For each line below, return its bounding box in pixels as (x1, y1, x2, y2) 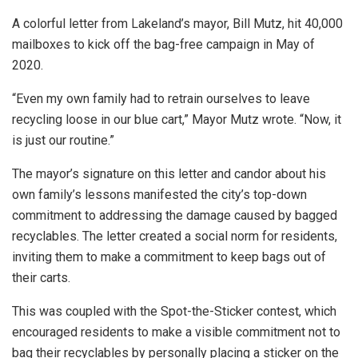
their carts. (12, 269, 70, 285)
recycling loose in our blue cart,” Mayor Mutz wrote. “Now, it (12, 111, 341, 127)
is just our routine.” (12, 132, 114, 148)
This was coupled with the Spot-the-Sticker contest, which (12, 303, 336, 319)
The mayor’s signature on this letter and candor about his (12, 165, 326, 181)
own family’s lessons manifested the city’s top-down (12, 186, 307, 202)
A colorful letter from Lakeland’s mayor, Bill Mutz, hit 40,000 (12, 15, 343, 31)
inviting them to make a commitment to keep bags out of (12, 249, 326, 265)
